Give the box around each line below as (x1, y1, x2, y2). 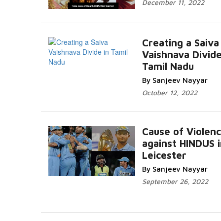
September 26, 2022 (142, 177, 208, 185)
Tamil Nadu (142, 61, 194, 72)
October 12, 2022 (142, 88, 197, 97)
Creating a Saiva (142, 37, 219, 48)
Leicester (142, 149, 186, 161)
